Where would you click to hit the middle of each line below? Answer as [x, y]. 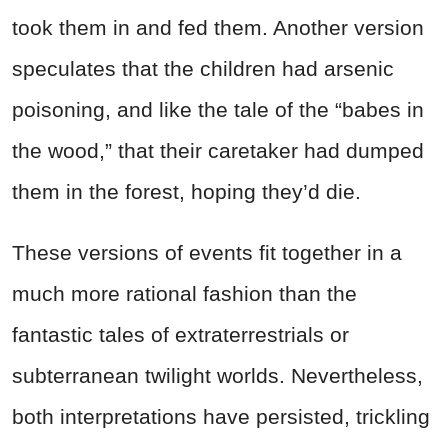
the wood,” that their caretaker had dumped [218, 150]
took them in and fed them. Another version [218, 27]
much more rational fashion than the [184, 293]
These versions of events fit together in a [207, 252]
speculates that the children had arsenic [203, 68]
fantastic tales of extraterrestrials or [180, 334]
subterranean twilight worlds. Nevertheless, [217, 375]
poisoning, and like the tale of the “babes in [218, 109]
